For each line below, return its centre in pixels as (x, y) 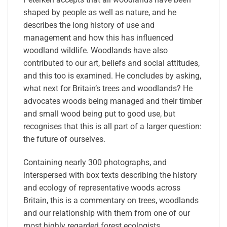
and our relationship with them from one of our (107, 213)
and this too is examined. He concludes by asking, (112, 75)
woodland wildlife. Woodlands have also (96, 50)
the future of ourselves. (64, 139)
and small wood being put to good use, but (99, 113)
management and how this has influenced (98, 37)
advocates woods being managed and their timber (113, 101)
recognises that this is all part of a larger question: (112, 126)
